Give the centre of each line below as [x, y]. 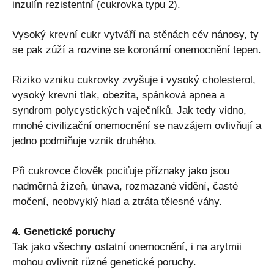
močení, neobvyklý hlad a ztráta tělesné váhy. [117, 201]
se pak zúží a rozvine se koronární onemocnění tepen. [137, 50]
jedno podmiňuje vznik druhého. [84, 141]
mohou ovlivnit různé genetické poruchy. [104, 262]
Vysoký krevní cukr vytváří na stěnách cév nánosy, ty [135, 34]
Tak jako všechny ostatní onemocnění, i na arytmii [127, 246]
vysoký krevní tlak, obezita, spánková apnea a [119, 95]
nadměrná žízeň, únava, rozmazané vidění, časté [125, 186]
